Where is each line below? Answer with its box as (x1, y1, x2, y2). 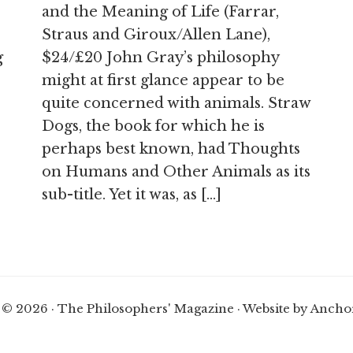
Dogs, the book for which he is (42, 117, 266, 135)
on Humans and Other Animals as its (42, 163, 311, 180)
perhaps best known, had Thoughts (42, 140, 301, 158)
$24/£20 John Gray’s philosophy (42, 49, 280, 66)
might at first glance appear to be (42, 72, 285, 89)
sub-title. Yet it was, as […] (42, 186, 222, 203)
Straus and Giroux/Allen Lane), (42, 26, 271, 43)
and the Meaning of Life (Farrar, (42, 3, 280, 20)
